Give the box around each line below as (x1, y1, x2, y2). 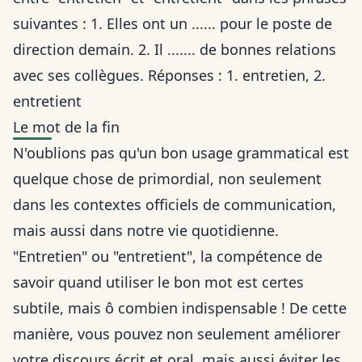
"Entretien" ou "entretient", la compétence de (13, 246, 322, 267)
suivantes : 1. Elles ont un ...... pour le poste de (13, 14, 332, 34)
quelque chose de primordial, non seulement (13, 169, 322, 189)
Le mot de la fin (13, 117, 120, 137)
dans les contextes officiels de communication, (13, 195, 336, 215)
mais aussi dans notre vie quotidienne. (13, 221, 279, 241)
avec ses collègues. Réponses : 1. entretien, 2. (13, 65, 326, 86)
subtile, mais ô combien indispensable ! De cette (13, 298, 347, 318)
